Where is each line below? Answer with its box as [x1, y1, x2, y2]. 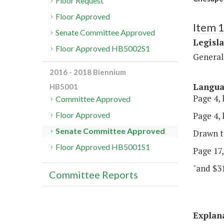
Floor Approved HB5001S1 [55, 142, 150, 152]
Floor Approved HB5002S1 [55, 43, 150, 53]
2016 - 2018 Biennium [49, 67, 126, 77]
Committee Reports [49, 168, 138, 181]
